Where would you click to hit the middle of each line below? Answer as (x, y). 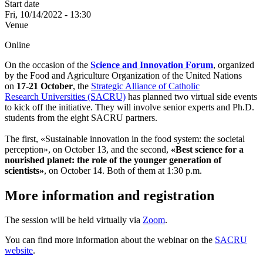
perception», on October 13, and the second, (88, 149)
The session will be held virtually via (74, 220)
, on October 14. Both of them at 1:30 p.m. (123, 170)
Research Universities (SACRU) (65, 96)
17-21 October (45, 86)
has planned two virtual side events (191, 96)
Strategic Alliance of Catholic (145, 86)
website (19, 251)
